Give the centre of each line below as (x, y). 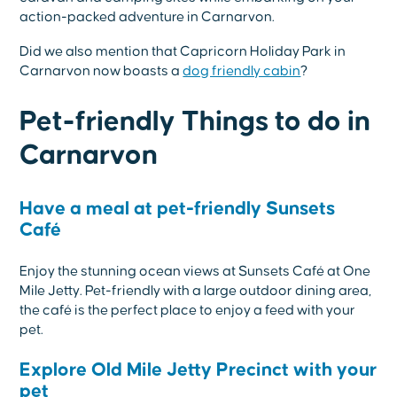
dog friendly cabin (242, 71)
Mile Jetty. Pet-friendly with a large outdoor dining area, (196, 290)
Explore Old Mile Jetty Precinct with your (198, 370)
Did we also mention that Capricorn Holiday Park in (183, 52)
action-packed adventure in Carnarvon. (149, 17)
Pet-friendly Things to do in (195, 122)
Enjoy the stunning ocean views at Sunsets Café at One (195, 271)
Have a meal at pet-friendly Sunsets (178, 209)
